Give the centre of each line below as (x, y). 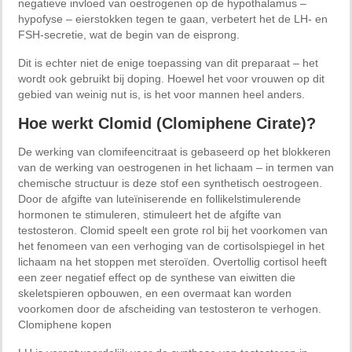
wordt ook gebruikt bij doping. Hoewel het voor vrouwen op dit (171, 78)
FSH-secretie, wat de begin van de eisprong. (129, 34)
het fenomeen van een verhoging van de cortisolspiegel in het (171, 246)
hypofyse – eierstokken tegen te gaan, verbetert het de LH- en (173, 18)
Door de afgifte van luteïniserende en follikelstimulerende (159, 198)
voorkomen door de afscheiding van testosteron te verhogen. (170, 308)
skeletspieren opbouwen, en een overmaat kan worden (155, 293)
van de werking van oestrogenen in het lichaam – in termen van (176, 167)
